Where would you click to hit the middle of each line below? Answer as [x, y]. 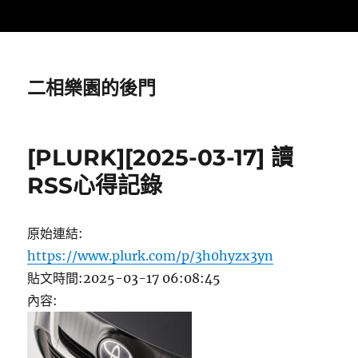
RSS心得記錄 [95, 185]
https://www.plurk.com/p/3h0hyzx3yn [151, 256]
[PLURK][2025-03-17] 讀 [161, 157]
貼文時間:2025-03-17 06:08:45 [124, 278]
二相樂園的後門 [92, 88]
